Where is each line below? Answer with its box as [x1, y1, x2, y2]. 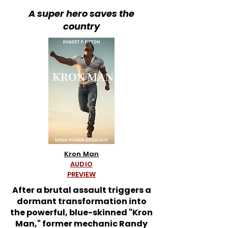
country [63, 20, 100, 33]
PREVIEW [67, 169, 96, 179]
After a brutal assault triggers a [12, 184, 151, 196]
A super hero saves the [28, 7, 134, 20]
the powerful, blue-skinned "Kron [10, 207, 153, 218]
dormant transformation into [16, 195, 147, 207]
